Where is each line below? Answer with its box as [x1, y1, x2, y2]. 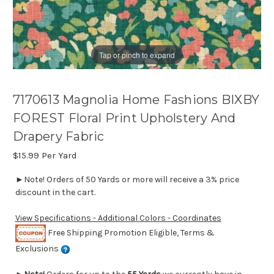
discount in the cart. [15, 187, 95, 198]
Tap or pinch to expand [99, 49, 175, 60]
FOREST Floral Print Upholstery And [13, 111, 236, 126]
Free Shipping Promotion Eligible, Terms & [45, 227, 215, 238]
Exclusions [15, 243, 61, 254]
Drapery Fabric [13, 129, 105, 144]
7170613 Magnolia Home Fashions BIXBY [13, 92, 259, 108]
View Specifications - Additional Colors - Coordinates [15, 213, 221, 224]
